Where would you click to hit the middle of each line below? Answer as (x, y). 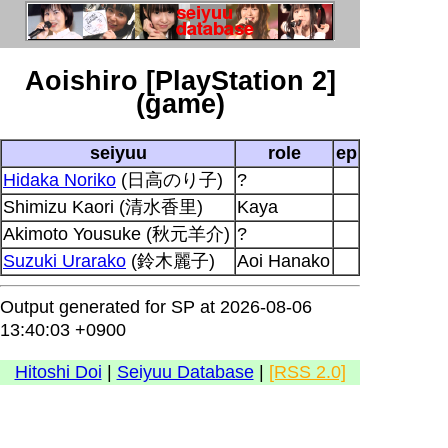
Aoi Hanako (283, 260)
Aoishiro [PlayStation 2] (180, 81)
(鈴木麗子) (170, 260)
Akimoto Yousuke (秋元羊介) (116, 233)
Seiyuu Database (185, 371)
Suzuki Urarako (64, 260)
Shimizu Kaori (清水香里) (103, 206)
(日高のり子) (169, 179)
